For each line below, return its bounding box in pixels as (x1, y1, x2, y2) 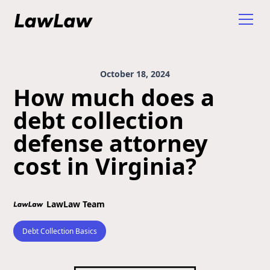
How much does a (13, 81, 215, 113)
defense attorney (13, 127, 209, 159)
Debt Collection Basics (22, 226, 98, 236)
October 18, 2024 (100, 68, 170, 80)
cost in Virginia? (13, 150, 197, 181)
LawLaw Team (46, 198, 105, 210)
